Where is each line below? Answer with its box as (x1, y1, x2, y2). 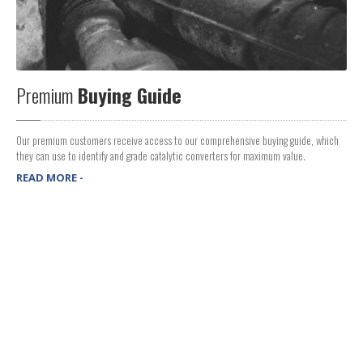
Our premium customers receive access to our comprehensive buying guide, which (16, 131, 339, 148)
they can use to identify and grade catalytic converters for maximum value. (16, 147, 305, 164)
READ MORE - (16, 169, 83, 185)
